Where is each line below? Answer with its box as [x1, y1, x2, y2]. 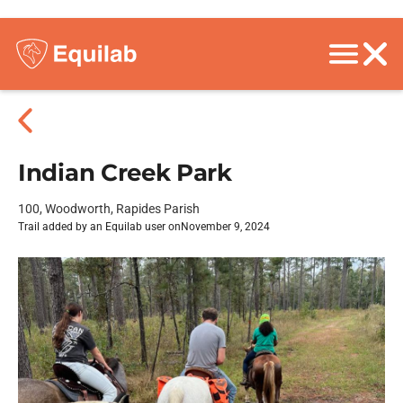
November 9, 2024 [181, 220, 270, 233]
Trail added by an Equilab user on [18, 220, 181, 233]
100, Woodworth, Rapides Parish [18, 201, 200, 216]
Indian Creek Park [18, 158, 232, 187]
